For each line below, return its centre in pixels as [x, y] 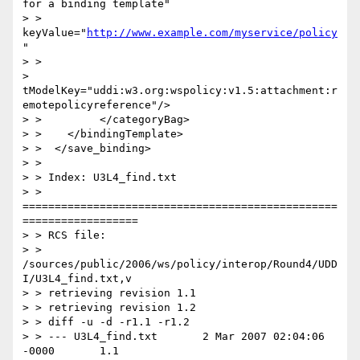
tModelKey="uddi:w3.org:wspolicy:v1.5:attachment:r [180, 91]
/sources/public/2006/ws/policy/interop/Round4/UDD [180, 264]
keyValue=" [55, 33]
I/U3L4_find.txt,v [77, 279]
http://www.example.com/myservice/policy [212, 33]
